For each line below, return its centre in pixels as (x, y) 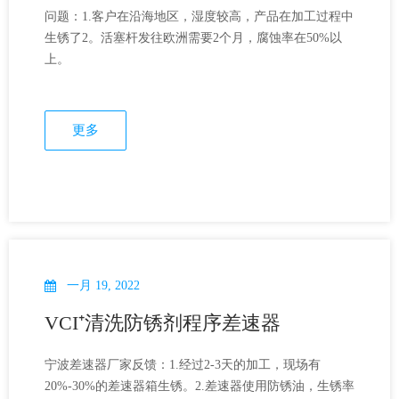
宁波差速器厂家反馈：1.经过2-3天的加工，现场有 (183, 364)
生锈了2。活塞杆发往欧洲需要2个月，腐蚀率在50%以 (193, 37)
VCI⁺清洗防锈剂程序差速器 (163, 322)
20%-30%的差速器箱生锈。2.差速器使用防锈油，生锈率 (199, 386)
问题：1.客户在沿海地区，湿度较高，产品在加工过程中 (199, 16)
